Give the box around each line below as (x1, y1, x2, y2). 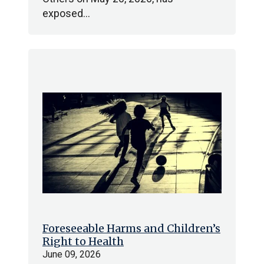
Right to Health (42, 235, 124, 248)
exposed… (42, 7, 90, 19)
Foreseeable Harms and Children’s (42, 222, 220, 235)
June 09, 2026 (42, 249, 101, 260)
